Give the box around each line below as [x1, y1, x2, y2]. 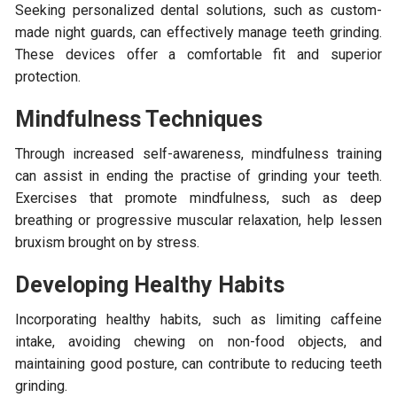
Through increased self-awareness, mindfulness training [15, 144, 382, 162]
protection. [15, 67, 82, 85]
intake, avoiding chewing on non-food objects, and [15, 332, 382, 350]
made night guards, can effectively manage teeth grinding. [15, 23, 382, 41]
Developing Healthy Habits [15, 271, 285, 298]
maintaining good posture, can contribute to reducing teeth [15, 354, 382, 372]
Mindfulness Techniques [15, 105, 263, 132]
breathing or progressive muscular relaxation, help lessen [15, 211, 382, 229]
